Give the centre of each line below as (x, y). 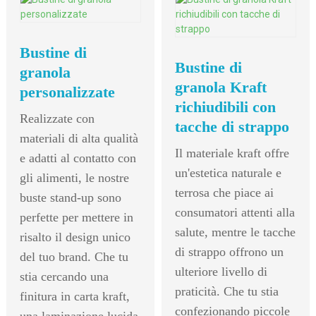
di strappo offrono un (229, 251)
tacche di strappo (232, 126)
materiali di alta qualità (79, 138)
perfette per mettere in (76, 217)
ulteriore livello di (221, 271)
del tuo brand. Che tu (74, 256)
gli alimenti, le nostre (74, 177)
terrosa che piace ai (224, 192)
